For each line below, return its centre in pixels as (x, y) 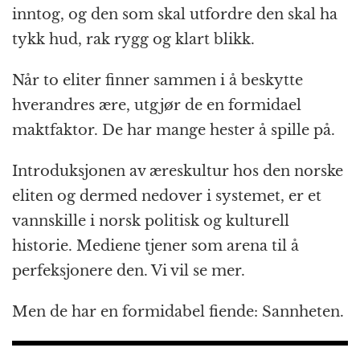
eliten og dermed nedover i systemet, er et (167, 196)
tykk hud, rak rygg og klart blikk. (133, 40)
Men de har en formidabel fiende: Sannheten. (178, 312)
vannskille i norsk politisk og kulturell (151, 221)
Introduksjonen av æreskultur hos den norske (178, 172)
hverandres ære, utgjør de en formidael (157, 106)
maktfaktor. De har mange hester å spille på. (174, 131)
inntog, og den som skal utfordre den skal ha (175, 15)
